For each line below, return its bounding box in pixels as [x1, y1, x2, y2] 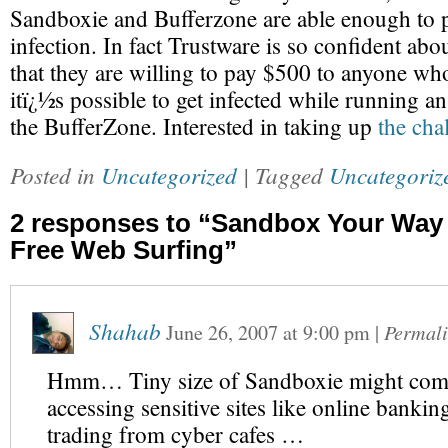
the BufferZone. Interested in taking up [10, 111, 378, 142]
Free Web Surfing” [10, 236, 237, 264]
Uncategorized [101, 159, 237, 190]
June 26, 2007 [166, 319, 278, 346]
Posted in [10, 159, 101, 190]
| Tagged [243, 159, 329, 190]
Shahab [89, 315, 161, 346]
